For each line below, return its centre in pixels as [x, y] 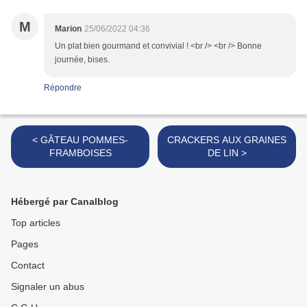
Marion [68, 29]
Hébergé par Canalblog [65, 202]
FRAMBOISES [80, 153]
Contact [28, 266]
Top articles [36, 223]
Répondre [63, 88]
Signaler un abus [48, 287]
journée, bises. [82, 60]
